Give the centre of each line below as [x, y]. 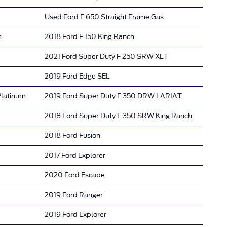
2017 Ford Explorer [75, 155]
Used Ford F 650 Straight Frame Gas [104, 17]
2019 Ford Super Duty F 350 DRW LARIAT [113, 96]
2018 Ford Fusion [72, 135]
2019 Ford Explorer [75, 214]
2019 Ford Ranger [74, 195]
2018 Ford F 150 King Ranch [89, 36]
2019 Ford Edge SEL [77, 76]
